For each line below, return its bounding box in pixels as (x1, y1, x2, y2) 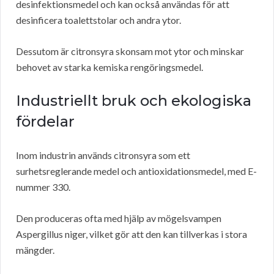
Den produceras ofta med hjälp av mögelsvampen (16, 212, 221, 224)
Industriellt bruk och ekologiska (16, 92, 251, 110)
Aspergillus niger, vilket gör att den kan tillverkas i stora (16, 228, 247, 240)
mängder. (16, 244, 54, 256)
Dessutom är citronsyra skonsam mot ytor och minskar (16, 45, 244, 57)
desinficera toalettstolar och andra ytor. (16, 14, 181, 26)
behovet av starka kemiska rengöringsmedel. (16, 61, 203, 73)
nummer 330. (16, 181, 70, 193)
